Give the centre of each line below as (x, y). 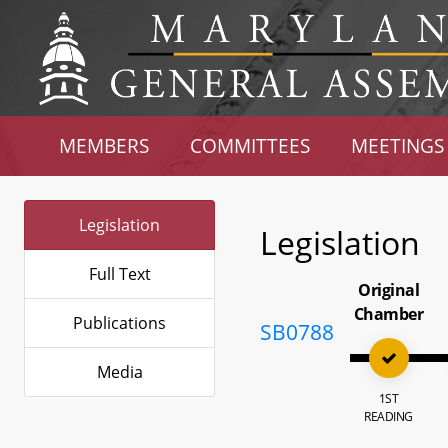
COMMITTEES (250, 145)
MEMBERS (104, 145)
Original (389, 290)
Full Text (119, 274)
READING (388, 416)
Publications (119, 323)
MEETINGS (397, 145)
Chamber (388, 314)
